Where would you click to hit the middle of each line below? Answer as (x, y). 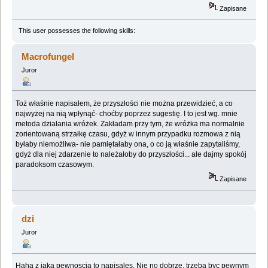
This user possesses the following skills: (77, 30)
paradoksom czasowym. (55, 164)
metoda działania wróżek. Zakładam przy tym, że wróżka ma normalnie (130, 124)
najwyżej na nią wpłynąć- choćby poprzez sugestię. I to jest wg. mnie (127, 113)
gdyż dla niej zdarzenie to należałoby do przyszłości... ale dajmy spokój (131, 154)
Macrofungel (48, 56)
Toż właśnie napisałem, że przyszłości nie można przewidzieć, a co (124, 103)
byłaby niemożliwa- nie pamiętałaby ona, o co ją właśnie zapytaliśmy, (128, 144)
